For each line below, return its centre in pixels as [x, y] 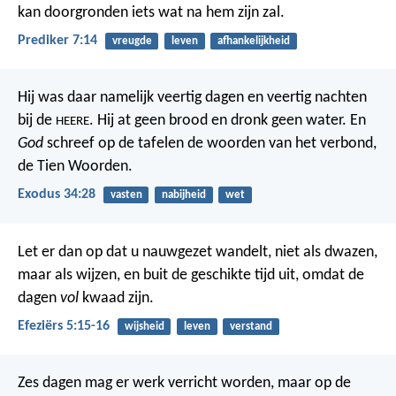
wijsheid [144, 326]
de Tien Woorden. [75, 167]
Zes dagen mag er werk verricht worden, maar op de [184, 383]
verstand [251, 326]
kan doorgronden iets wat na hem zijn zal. [151, 12]
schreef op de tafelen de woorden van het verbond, [210, 144]
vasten [126, 195]
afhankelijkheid [253, 41]
